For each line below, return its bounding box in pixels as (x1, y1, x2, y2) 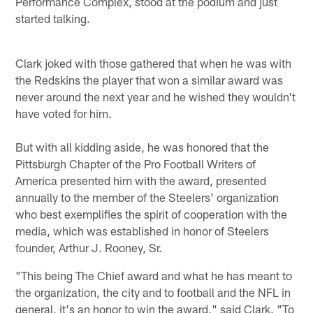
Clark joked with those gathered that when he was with (15, 55, 292, 70)
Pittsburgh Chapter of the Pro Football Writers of (15, 156, 256, 170)
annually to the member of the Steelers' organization (15, 189, 279, 204)
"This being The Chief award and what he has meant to (15, 268, 293, 282)
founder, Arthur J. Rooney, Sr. (15, 240, 163, 254)
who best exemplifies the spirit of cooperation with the (15, 206, 288, 221)
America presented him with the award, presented (15, 173, 267, 187)
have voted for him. (15, 105, 112, 120)
